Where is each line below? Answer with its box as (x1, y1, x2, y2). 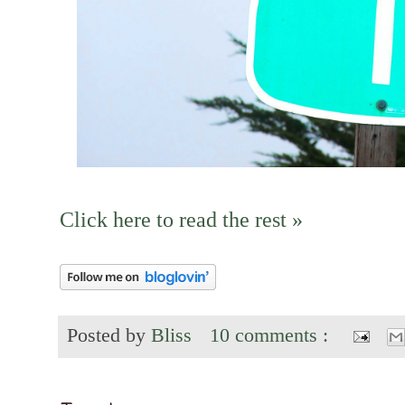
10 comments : (210, 324, 334, 346)
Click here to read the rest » (60, 206, 303, 231)
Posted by (67, 324, 151, 346)
